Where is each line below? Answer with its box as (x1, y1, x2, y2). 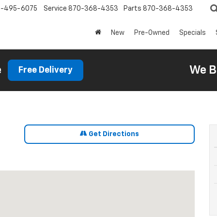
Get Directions (87, 131, 139, 138)
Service (44, 5, 67, 13)
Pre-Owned (134, 30, 170, 37)
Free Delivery (18, 66, 73, 75)
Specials (179, 30, 206, 37)
